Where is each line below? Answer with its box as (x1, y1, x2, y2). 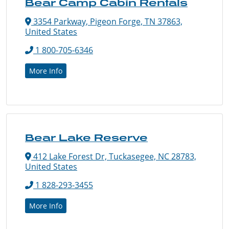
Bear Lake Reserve (25, 131, 148, 143)
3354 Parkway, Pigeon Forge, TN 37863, (31, 15, 182, 27)
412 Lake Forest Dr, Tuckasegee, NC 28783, (31, 150, 196, 162)
